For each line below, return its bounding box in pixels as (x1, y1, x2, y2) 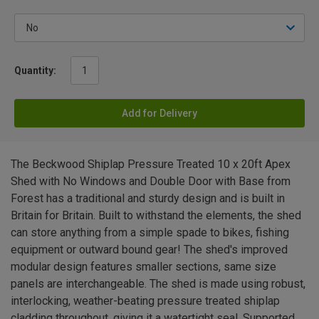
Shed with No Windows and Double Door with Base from (11, 174, 291, 189)
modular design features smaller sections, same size (11, 260, 276, 274)
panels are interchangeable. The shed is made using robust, (11, 277, 305, 291)
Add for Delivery (122, 108, 197, 120)
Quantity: (14, 65, 56, 77)
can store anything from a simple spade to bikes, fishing (11, 226, 289, 240)
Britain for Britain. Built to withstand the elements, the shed (11, 209, 301, 223)
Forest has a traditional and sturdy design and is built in (11, 192, 285, 206)
